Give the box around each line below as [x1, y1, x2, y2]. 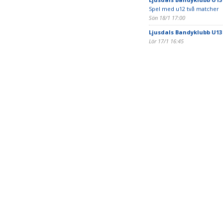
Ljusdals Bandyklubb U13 [148, 28, 222, 36]
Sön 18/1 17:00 [148, 14, 185, 21]
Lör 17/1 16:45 [148, 37, 184, 45]
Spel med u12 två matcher [148, 5, 221, 12]
